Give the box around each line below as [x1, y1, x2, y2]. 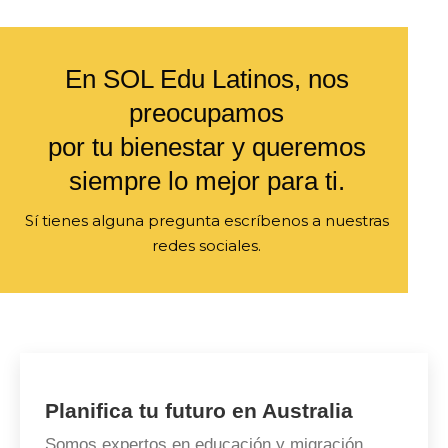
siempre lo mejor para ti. [68, 165, 345, 196]
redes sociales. [152, 235, 261, 255]
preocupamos [129, 97, 284, 128]
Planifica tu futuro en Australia [45, 398, 353, 423]
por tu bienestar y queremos [47, 131, 366, 162]
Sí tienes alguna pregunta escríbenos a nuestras [24, 210, 389, 230]
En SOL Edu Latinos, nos [64, 63, 349, 94]
